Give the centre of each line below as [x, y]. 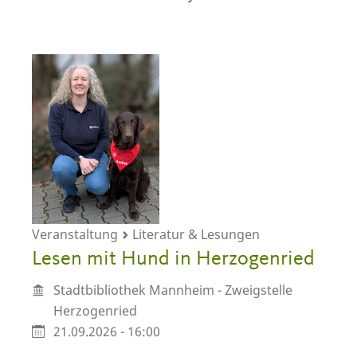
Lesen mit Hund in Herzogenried [173, 259]
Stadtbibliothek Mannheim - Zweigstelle [173, 290]
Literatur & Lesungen [194, 235]
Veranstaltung [76, 235]
